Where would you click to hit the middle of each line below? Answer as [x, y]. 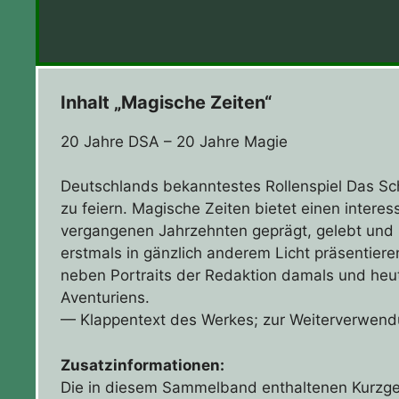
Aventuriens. [106, 298]
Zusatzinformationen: [143, 365]
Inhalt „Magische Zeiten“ [167, 102]
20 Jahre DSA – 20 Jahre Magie [175, 141]
